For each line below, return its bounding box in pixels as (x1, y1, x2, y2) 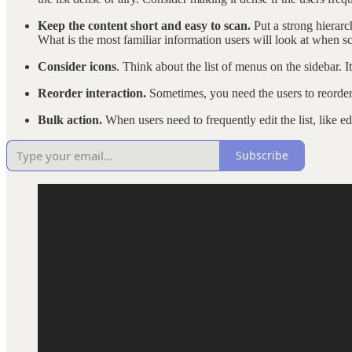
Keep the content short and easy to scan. (38, 18, 251, 32)
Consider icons (38, 59, 116, 73)
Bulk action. (38, 112, 102, 126)
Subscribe (236, 148, 288, 163)
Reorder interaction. (38, 86, 146, 100)
